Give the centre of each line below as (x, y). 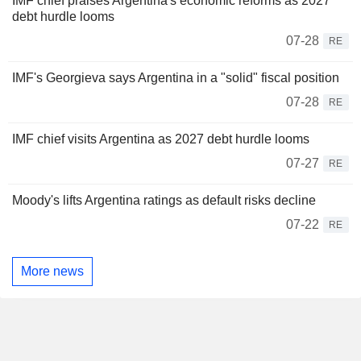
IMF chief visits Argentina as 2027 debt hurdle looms (161, 139)
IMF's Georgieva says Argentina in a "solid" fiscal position (176, 78)
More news (52, 271)
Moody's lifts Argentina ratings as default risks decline (164, 201)
